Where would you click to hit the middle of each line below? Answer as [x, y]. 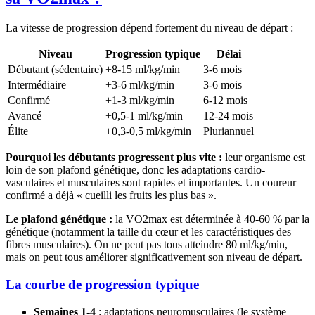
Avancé [25, 116]
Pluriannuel [229, 131]
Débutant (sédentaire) [55, 70]
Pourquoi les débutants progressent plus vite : [114, 157]
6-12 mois [225, 101]
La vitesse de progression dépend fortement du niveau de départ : [149, 28]
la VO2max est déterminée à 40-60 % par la [211, 219]
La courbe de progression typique [102, 284]
